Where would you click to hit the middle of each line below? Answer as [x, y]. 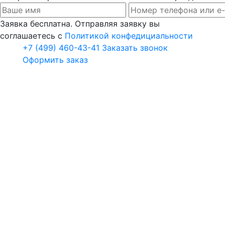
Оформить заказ [55, 60]
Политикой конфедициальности [129, 35]
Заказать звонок [135, 47]
